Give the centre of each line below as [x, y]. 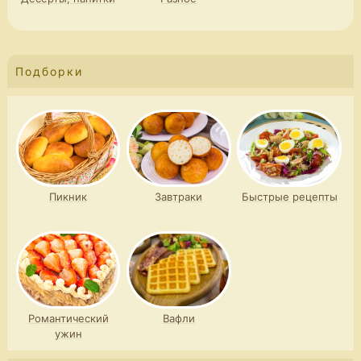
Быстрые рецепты [289, 197]
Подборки [49, 72]
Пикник [68, 197]
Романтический [68, 319]
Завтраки [179, 197]
